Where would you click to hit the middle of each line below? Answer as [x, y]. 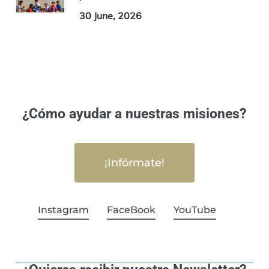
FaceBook [131, 210]
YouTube [195, 210]
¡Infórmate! [134, 162]
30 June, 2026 [110, 15]
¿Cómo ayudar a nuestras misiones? [134, 113]
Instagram [63, 210]
